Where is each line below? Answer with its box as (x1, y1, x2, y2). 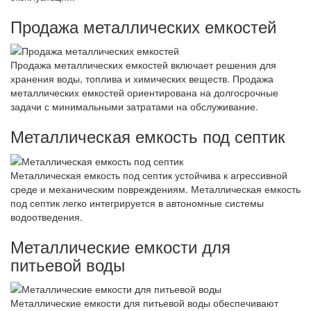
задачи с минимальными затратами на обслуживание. (10, 99, 258, 114)
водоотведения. (10, 209, 83, 224)
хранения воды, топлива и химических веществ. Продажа (10, 72, 274, 86)
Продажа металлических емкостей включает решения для (10, 58, 276, 72)
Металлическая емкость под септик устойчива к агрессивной (10, 167, 287, 182)
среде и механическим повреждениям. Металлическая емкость (10, 181, 301, 196)
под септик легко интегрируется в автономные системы (10, 195, 264, 210)
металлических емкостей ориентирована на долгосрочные (10, 85, 278, 100)
